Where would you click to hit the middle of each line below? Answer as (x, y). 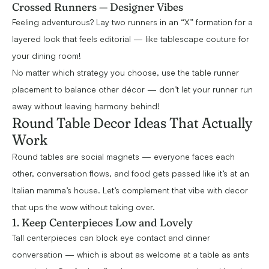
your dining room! (49, 56)
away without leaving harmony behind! (86, 106)
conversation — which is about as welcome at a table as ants (131, 255)
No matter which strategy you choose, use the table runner (125, 73)
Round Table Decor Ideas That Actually (132, 123)
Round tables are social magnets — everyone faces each (123, 157)
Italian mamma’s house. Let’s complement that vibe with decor (130, 190)
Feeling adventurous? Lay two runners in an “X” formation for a (132, 22)
